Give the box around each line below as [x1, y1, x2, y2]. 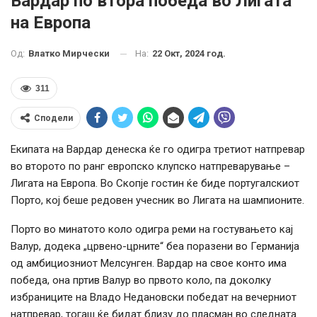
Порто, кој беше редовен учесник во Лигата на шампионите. [11, 194, 304, 207]
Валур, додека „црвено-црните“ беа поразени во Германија [11, 240, 299, 253]
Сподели [34, 113, 73, 124]
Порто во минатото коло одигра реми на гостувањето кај [11, 223, 293, 236]
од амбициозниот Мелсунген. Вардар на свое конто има [11, 257, 287, 270]
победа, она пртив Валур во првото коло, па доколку [11, 274, 271, 287]
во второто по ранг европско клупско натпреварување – [11, 160, 290, 173]
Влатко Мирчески [28, 48, 110, 59]
